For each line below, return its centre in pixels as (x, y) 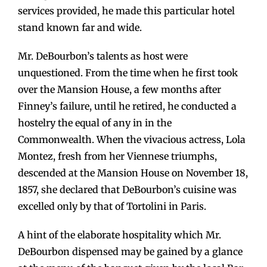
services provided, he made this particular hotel (126, 10)
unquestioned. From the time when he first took (128, 72)
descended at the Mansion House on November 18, (133, 173)
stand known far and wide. (80, 27)
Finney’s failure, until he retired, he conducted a (127, 106)
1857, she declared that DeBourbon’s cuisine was (127, 189)
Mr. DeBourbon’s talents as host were (103, 56)
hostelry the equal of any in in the (95, 122)
